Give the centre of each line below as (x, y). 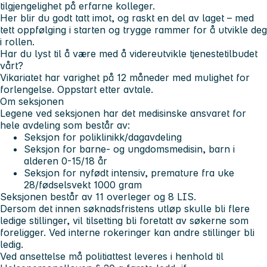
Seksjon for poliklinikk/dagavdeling (103, 137)
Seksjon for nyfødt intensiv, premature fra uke (129, 173)
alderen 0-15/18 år (66, 161)
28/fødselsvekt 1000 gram (83, 184)
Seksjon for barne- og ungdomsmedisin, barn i (129, 149)
